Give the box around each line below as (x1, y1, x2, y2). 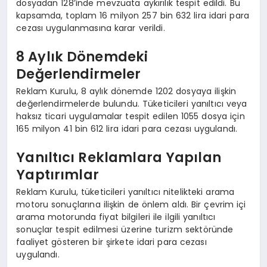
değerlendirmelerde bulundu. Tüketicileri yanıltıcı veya (16, 98, 247, 110)
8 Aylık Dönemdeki (16, 46, 148, 66)
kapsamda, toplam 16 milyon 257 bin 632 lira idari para (16, 10, 250, 22)
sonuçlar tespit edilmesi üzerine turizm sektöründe (16, 223, 234, 236)
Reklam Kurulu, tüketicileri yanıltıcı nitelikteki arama (16, 186, 235, 198)
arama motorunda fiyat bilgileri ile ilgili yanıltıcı (16, 211, 216, 223)
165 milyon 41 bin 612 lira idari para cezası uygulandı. (16, 123, 238, 135)
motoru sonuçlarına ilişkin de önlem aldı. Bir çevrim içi (16, 198, 246, 211)
